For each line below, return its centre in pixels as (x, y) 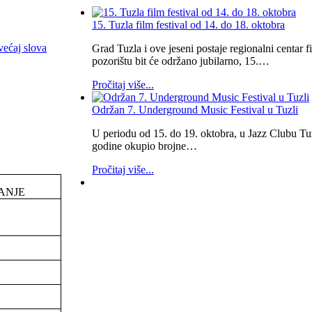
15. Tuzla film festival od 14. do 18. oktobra (188, 24)
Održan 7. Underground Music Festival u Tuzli (195, 109)
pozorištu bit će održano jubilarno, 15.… (181, 61)
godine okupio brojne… (145, 146)
